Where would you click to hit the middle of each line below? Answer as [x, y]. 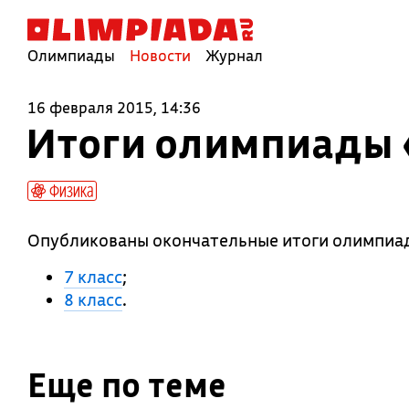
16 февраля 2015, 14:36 [114, 107]
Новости [160, 55]
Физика [69, 190]
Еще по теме [127, 385]
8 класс [93, 299]
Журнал [234, 55]
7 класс [93, 277]
